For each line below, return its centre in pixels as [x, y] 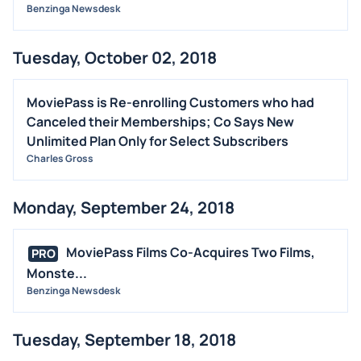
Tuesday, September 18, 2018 [124, 339]
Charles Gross [60, 159]
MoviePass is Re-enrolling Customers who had [170, 103]
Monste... [57, 273]
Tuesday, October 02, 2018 [115, 58]
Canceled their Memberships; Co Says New [160, 122]
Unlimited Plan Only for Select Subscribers [158, 141]
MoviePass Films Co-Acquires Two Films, [191, 253]
